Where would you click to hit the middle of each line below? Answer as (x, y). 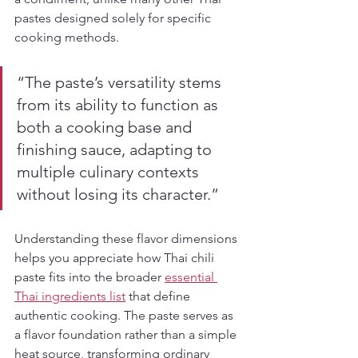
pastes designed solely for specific (114, 18)
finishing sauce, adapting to (116, 149)
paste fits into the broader (89, 277)
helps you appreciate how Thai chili (116, 258)
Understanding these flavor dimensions (127, 239)
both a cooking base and (106, 127)
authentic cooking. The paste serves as (125, 315)
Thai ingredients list (70, 296)
